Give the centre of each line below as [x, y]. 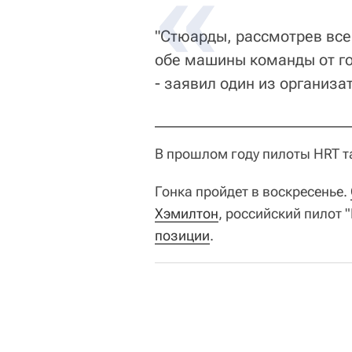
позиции [182, 235]
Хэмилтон [187, 213]
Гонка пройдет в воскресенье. [253, 191]
